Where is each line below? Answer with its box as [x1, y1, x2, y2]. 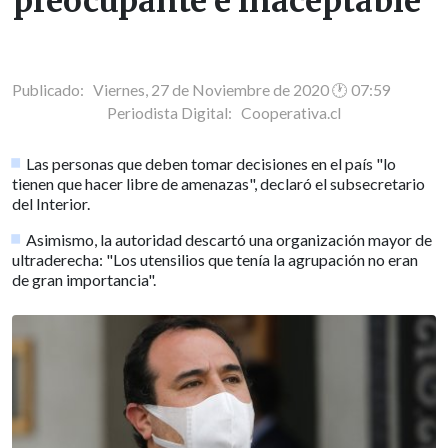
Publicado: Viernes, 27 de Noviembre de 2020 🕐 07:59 [12, 80, 391, 99]
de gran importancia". [12, 269, 156, 289]
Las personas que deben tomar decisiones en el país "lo [26, 153, 397, 173]
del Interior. [12, 193, 90, 213]
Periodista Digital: [107, 103, 241, 122]
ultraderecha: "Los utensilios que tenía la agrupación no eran [12, 249, 418, 269]
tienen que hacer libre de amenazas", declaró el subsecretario [12, 173, 425, 193]
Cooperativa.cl [241, 103, 341, 122]
